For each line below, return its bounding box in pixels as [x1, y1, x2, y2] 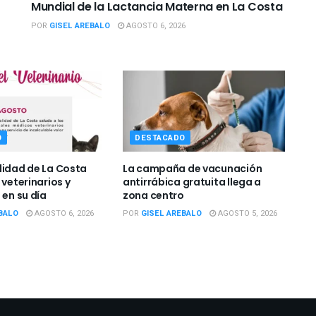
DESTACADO [134, 132, 186, 145]
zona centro [122, 188, 184, 203]
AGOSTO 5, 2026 [215, 207, 277, 220]
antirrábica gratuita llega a [122, 175, 262, 190]
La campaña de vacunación [122, 162, 262, 176]
